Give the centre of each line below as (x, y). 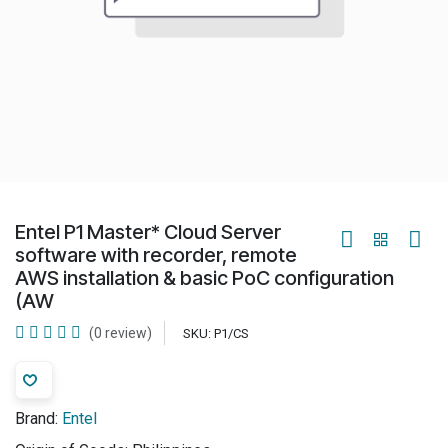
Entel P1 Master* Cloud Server (148, 232)
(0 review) (120, 333)
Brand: (36, 418)
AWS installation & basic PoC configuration (204, 278)
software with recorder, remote (156, 255)
